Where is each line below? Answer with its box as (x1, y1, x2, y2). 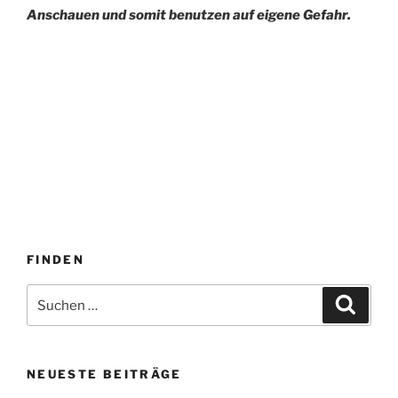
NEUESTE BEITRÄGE (27, 367, 182, 382)
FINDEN (27, 251, 85, 267)
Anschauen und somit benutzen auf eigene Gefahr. (27, 7, 354, 24)
